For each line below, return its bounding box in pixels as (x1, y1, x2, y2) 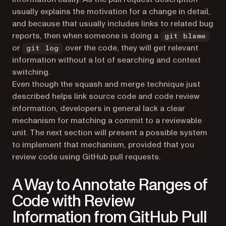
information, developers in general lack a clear (12, 103, 185, 114)
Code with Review (12, 190, 135, 212)
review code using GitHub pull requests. (12, 151, 160, 162)
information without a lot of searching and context (12, 54, 201, 66)
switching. (12, 67, 50, 78)
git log (26, 45, 59, 52)
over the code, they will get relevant (63, 42, 198, 53)
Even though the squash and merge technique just (12, 79, 200, 90)
